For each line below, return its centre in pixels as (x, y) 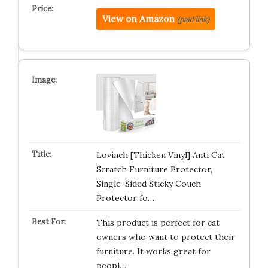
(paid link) (193, 19)
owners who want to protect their (165, 237)
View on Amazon (138, 19)
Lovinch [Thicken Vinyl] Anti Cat (160, 155)
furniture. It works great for (153, 251)
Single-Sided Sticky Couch (148, 184)
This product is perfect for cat (158, 223)
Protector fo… (125, 198)
